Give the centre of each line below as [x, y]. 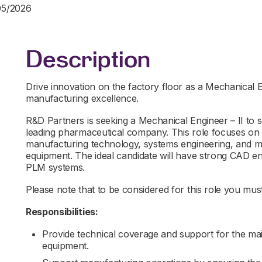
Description [88, 59]
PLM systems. [56, 167]
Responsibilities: [62, 212]
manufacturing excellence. [82, 98]
